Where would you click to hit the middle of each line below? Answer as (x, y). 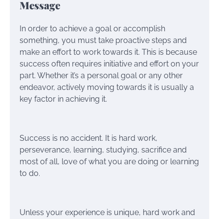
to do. (30, 173)
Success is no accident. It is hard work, (88, 138)
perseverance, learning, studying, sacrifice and (103, 150)
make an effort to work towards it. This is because (108, 52)
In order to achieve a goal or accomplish (92, 28)
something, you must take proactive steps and (103, 40)
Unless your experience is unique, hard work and (107, 212)
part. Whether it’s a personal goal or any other (101, 75)
